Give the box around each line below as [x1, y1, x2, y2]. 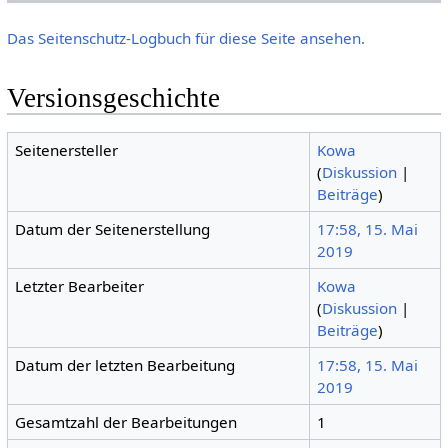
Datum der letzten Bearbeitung [15, 354, 236, 375]
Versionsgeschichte [6, 83, 220, 114]
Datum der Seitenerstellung [15, 218, 211, 239]
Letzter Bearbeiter [15, 275, 145, 296]
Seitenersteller [15, 139, 119, 160]
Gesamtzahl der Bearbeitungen [15, 411, 238, 432]
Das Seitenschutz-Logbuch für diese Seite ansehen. [6, 28, 365, 49]
